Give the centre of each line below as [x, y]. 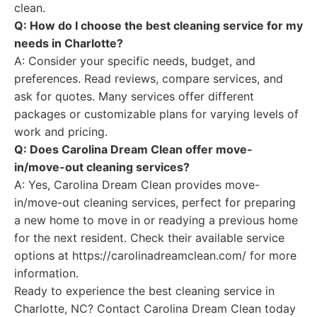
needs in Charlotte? [69, 43]
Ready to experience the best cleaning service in [144, 291]
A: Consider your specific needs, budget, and [135, 61]
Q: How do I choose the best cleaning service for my [158, 25]
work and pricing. [61, 132]
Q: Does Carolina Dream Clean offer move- [133, 149]
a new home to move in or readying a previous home [156, 220]
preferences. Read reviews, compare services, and [149, 79]
